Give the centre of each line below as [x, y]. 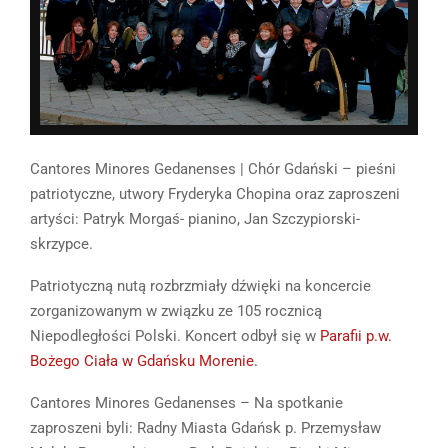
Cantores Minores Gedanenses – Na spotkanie [186, 403]
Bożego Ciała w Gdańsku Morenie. [144, 361]
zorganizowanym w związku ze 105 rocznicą [176, 311]
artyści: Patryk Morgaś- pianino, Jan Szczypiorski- [195, 219]
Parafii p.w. [356, 336]
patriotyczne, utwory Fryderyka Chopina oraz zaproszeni [215, 194]
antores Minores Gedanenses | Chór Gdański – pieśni [218, 169]
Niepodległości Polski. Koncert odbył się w [175, 336]
